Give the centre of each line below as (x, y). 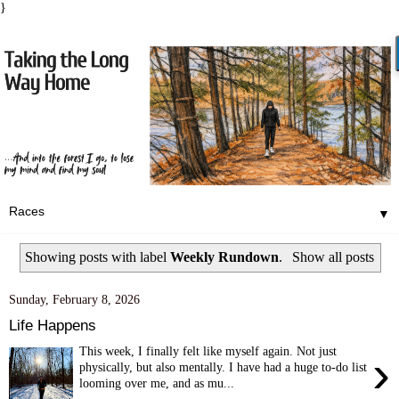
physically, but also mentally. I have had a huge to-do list (224, 366)
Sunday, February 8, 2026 (74, 300)
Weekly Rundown (225, 256)
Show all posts (333, 256)
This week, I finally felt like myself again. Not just (208, 350)
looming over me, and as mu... (157, 383)
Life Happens (53, 325)
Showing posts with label (98, 256)
